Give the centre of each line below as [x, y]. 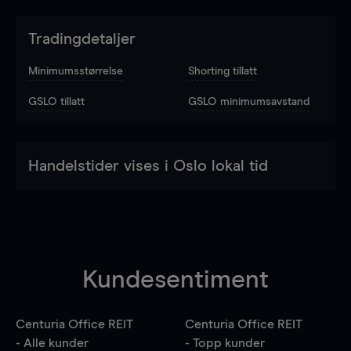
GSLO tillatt [56, 101]
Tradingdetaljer [82, 39]
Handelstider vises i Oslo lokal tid [148, 166]
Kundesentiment [175, 280]
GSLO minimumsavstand [249, 101]
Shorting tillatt [223, 71]
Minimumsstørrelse [76, 71]
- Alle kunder [52, 343]
